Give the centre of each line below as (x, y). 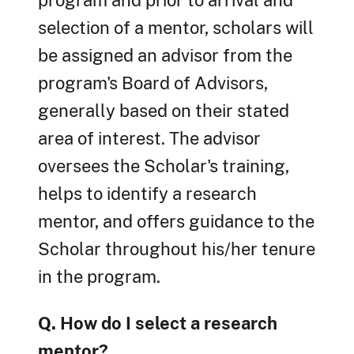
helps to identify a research (147, 194)
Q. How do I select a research (158, 324)
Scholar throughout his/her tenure (177, 249)
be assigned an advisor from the (165, 56)
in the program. (99, 277)
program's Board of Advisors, (153, 83)
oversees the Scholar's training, (164, 166)
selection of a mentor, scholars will (176, 28)
